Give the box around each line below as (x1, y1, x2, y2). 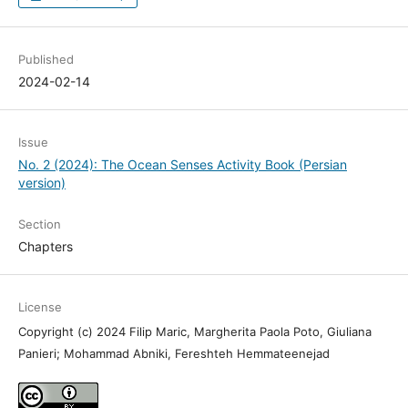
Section (17, 216, 61, 231)
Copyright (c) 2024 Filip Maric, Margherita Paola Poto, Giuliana (17, 323, 372, 339)
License (17, 299, 62, 314)
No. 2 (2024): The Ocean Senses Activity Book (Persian (17, 156, 347, 172)
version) (17, 174, 66, 190)
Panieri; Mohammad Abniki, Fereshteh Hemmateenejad (17, 345, 330, 361)
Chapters (17, 238, 73, 254)
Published (17, 51, 74, 66)
